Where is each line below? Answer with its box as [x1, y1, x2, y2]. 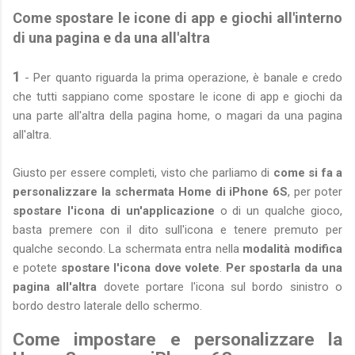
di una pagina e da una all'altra [13, 29, 210, 46]
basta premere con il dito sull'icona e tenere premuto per [13, 222, 342, 237]
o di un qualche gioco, [214, 203, 342, 218]
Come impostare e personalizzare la [13, 329, 342, 350]
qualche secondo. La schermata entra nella [13, 241, 243, 256]
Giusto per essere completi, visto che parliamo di [13, 165, 273, 180]
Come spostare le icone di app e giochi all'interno [13, 9, 342, 26]
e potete [13, 260, 61, 275]
